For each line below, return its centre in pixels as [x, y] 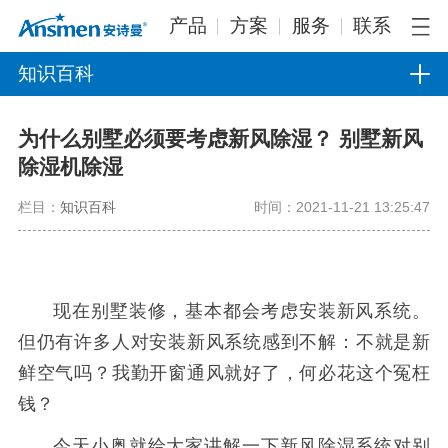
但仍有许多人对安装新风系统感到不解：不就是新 [224, 341]
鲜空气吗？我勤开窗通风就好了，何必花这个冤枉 [224, 372]
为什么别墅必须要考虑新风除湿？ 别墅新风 [220, 139]
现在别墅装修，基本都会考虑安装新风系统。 [242, 310]
